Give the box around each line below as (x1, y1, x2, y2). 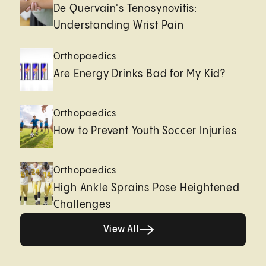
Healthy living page (128, 217, 220, 227)
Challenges (53, 198, 111, 210)
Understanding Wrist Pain (53, 19, 184, 31)
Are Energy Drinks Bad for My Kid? (53, 68, 226, 80)
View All (103, 224, 140, 235)
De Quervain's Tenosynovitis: (53, 2, 198, 14)
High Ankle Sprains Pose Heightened (53, 182, 240, 194)
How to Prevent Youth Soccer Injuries (53, 125, 237, 137)
